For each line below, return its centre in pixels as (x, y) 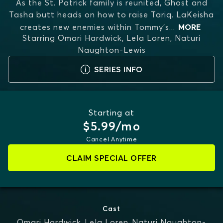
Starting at (111, 112)
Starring (39, 38)
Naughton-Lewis (111, 50)
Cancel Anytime (111, 139)
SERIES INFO (118, 69)
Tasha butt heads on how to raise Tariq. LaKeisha (111, 14)
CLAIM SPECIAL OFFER (111, 158)
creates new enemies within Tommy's (94, 27)
